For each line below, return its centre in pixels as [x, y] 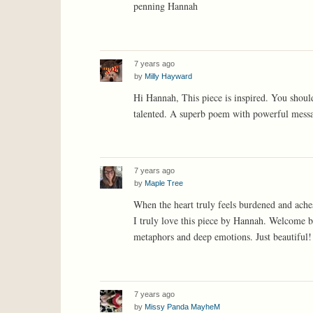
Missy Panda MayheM [182, 307]
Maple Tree [164, 183]
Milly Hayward [168, 76]
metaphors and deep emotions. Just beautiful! [223, 237]
